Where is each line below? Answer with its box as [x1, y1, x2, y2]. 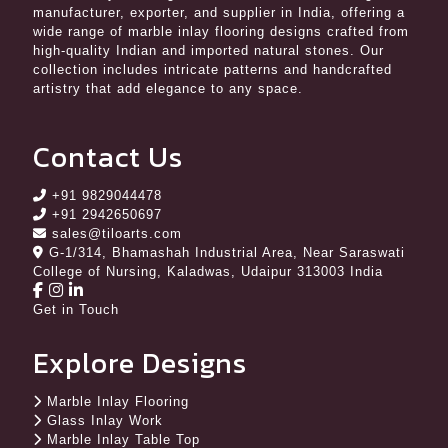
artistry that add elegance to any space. [33, 81, 303, 96]
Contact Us [33, 136, 183, 178]
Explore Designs [33, 342, 247, 384]
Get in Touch [33, 302, 119, 317]
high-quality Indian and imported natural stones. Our [33, 43, 384, 58]
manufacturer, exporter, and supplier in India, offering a [33, 5, 405, 20]
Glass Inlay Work [47, 413, 163, 428]
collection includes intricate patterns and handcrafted [33, 62, 392, 77]
